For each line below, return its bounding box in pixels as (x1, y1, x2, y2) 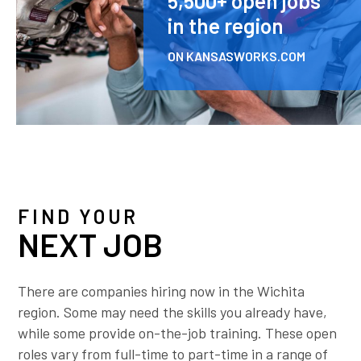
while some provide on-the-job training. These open (18, 324, 338, 342)
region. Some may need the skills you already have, (18, 303, 328, 322)
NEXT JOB (18, 225, 164, 264)
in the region (168, 13, 284, 39)
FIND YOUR (18, 205, 139, 229)
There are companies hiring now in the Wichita (18, 282, 305, 301)
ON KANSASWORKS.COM (168, 48, 305, 64)
